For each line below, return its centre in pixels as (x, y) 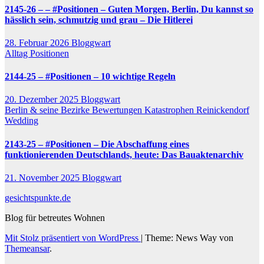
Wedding (22, 121)
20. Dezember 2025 (43, 100)
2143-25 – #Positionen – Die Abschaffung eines (97, 144)
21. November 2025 (43, 177)
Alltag (17, 53)
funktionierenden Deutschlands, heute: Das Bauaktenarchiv (124, 154)
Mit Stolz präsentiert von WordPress (73, 237)
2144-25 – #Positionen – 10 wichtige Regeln (90, 77)
